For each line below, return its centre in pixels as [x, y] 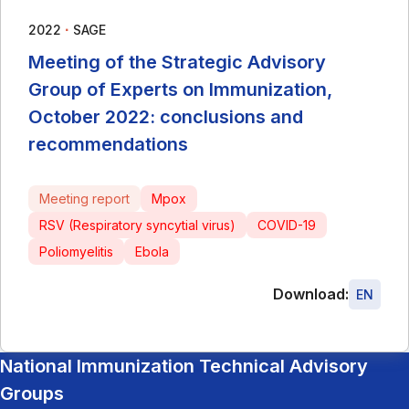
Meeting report [84, 198]
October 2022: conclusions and [166, 116]
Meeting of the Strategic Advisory [177, 62]
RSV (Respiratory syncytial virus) [137, 225]
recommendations [108, 144]
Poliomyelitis [76, 251]
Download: [311, 294]
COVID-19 [287, 225]
